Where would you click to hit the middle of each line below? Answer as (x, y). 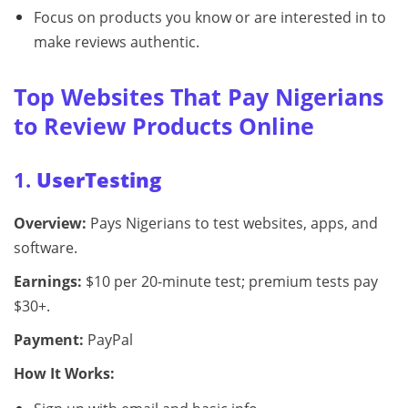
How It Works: (64, 373)
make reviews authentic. (116, 41)
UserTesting (99, 179)
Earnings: (48, 281)
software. (46, 247)
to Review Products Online (164, 125)
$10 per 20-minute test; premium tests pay (230, 281)
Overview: (50, 223)
